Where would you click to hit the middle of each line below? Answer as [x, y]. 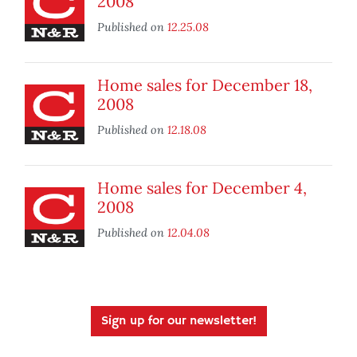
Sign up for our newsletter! [178, 322]
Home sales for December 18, [205, 85]
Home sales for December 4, [202, 188]
